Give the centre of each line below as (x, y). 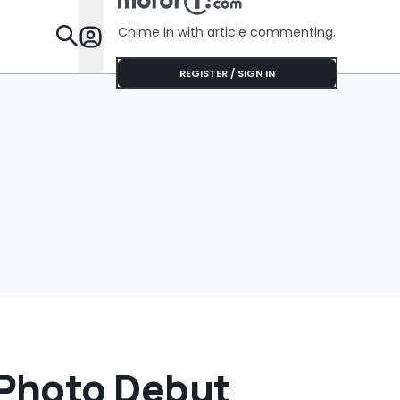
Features (358, 37)
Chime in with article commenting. (227, 32)
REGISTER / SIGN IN (227, 73)
